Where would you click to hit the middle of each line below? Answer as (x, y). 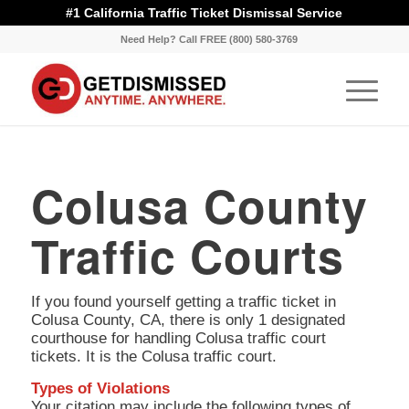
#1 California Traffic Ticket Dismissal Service (204, 13)
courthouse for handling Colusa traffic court (178, 339)
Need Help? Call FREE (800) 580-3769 (209, 39)
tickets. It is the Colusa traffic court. (153, 357)
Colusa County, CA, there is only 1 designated (188, 320)
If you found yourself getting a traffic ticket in (183, 302)
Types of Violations (100, 388)
